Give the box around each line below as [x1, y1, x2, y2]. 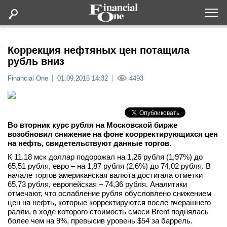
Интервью [40, 202, 80, 211]
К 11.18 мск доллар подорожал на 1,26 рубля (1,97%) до [8, 153, 203, 161]
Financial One [8, 74, 48, 82]
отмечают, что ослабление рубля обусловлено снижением [8, 189, 211, 198]
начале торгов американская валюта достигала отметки [8, 171, 203, 179]
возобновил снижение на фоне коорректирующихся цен [8, 130, 218, 138]
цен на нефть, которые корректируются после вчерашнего [8, 198, 211, 207]
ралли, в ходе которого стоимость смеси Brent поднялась [8, 207, 209, 216]
